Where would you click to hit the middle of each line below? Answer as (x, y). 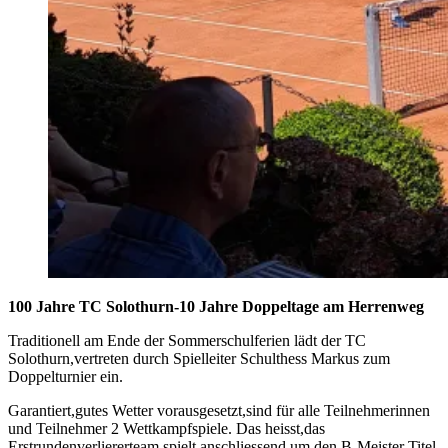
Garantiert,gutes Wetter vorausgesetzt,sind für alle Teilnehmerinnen (219, 411)
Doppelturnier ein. (65, 377)
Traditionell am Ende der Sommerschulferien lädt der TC (187, 341)
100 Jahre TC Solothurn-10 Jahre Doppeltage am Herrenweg (216, 307)
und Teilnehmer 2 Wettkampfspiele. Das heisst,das (166, 429)
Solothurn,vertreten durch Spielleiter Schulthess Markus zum (199, 359)
